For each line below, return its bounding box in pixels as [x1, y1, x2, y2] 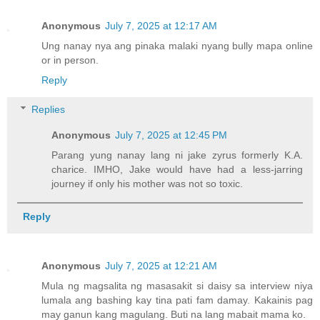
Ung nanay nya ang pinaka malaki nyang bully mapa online [41, 39, 313, 51]
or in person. [41, 54, 99, 66]
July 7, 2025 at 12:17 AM [105, 19, 217, 31]
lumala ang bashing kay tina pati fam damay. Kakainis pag [41, 294, 313, 306]
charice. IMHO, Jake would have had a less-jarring [51, 164, 303, 176]
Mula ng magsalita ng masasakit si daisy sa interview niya [41, 280, 313, 292]
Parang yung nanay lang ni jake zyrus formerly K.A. [51, 149, 303, 161]
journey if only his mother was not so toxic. [51, 178, 244, 190]
